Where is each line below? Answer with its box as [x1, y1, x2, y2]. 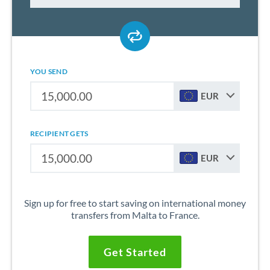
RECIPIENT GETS [30, 128, 89, 138]
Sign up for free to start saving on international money [24, 196, 246, 209]
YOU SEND [30, 66, 67, 76]
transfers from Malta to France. [71, 209, 199, 221]
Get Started [104, 245, 166, 259]
